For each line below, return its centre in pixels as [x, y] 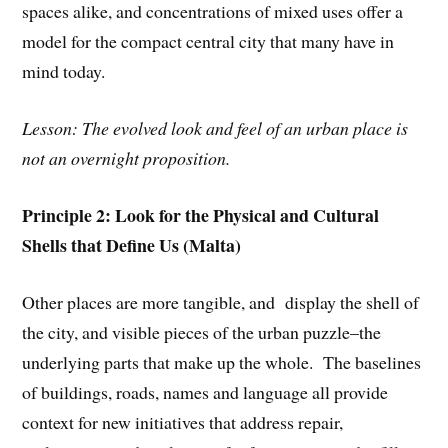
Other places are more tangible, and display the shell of [221, 301]
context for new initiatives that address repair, [183, 421]
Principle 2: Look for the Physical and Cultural [201, 214]
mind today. [64, 71]
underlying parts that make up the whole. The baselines [222, 361]
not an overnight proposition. [126, 158]
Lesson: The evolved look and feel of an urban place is [215, 128]
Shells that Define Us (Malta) [132, 244]
